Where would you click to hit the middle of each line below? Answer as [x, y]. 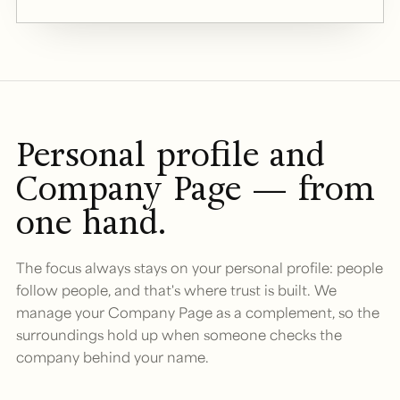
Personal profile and [171, 154]
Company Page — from [196, 188]
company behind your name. [112, 356]
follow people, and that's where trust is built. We [176, 289]
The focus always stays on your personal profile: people [200, 267]
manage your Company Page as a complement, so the [198, 312]
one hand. [91, 222]
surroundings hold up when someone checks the [179, 334]
